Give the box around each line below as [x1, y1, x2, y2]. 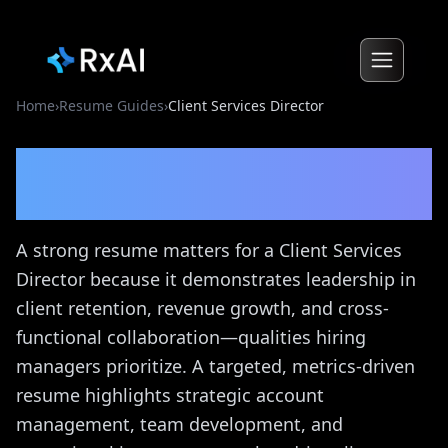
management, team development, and [16, 412, 343, 436]
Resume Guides [59, 96, 164, 115]
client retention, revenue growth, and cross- [16, 296, 389, 320]
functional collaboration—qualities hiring [16, 325, 366, 349]
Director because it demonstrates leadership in [16, 267, 416, 291]
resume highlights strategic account [16, 383, 324, 407]
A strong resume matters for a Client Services [16, 238, 402, 262]
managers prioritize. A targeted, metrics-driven [16, 354, 415, 378]
